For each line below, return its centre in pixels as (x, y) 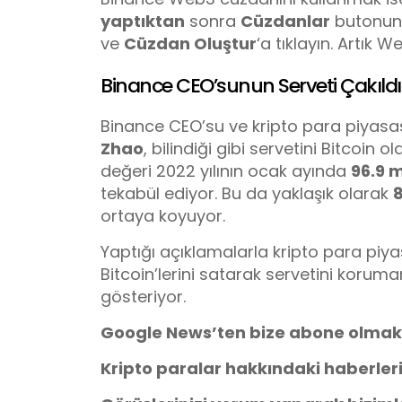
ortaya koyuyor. (163, 215)
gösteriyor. (143, 296)
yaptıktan (143, 22)
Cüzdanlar (285, 22)
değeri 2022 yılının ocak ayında (226, 170)
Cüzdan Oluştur (190, 44)
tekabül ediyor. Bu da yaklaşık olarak (247, 193)
